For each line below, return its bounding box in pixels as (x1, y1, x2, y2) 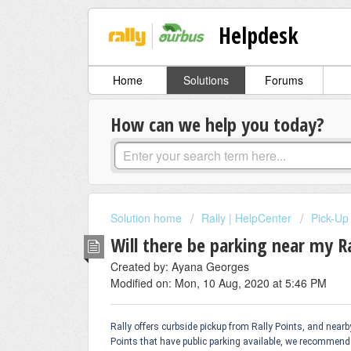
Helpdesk (219, 20, 299, 50)
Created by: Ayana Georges (110, 258, 249, 274)
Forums (265, 72, 303, 89)
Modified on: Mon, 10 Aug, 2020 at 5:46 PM (110, 274, 327, 291)
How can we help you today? (110, 111, 324, 138)
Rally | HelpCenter (201, 210, 291, 226)
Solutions (183, 72, 229, 89)
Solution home (110, 210, 185, 226)
